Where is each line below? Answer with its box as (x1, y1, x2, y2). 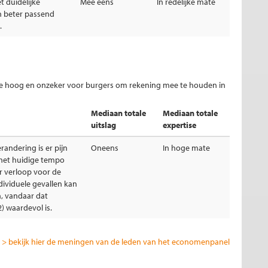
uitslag (91, 120, 116, 130)
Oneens (91, 142, 118, 153)
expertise (163, 120, 196, 130)
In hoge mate (163, 142, 210, 153)
